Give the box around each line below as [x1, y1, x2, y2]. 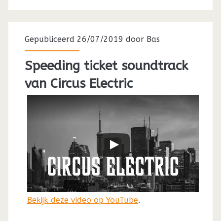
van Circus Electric [24, 75, 133, 91]
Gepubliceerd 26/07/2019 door [24, 34, 147, 44]
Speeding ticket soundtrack [24, 58, 188, 74]
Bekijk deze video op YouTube [27, 195, 138, 205]
